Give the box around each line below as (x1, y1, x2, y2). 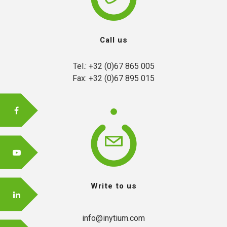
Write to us (90, 180, 137, 192)
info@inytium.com (82, 213, 145, 223)
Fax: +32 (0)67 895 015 (72, 73, 155, 83)
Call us (99, 34, 128, 46)
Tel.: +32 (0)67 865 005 (72, 61, 155, 71)
